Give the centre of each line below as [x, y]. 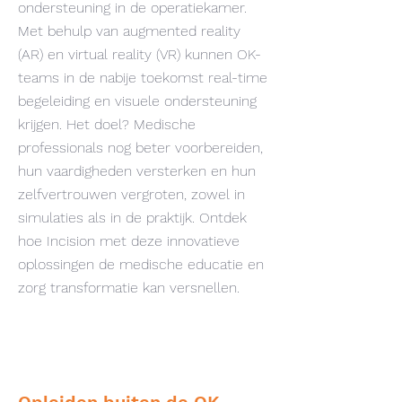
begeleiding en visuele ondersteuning [137, 101]
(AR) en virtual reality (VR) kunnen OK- [140, 54]
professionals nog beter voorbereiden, [140, 148]
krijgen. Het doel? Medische [107, 124]
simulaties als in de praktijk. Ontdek [132, 218]
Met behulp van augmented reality [129, 31]
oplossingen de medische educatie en [141, 264]
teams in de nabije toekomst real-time [143, 78]
